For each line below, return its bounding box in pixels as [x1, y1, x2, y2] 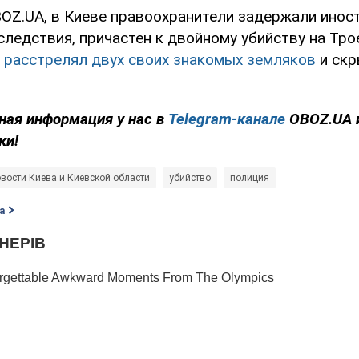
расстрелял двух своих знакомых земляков [4, 50, 316, 69]
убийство [169, 171, 211, 184]
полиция [230, 171, 269, 184]
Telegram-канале [168, 109, 285, 128]
